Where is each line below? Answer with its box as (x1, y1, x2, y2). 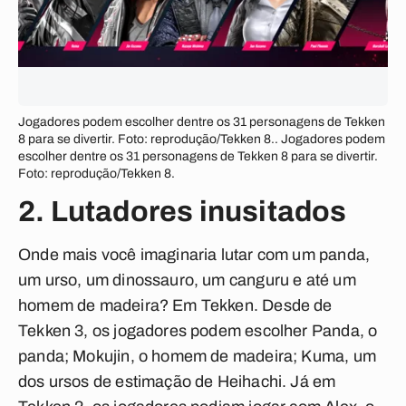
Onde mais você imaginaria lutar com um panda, (18, 246, 371, 264)
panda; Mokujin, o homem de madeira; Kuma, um (18, 347, 376, 365)
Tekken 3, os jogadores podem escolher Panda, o (18, 322, 378, 340)
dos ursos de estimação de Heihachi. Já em (18, 372, 336, 391)
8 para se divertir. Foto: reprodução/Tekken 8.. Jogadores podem (18, 132, 385, 146)
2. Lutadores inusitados (18, 196, 347, 227)
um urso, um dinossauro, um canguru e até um (18, 271, 356, 289)
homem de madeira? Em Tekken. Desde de (18, 296, 333, 314)
